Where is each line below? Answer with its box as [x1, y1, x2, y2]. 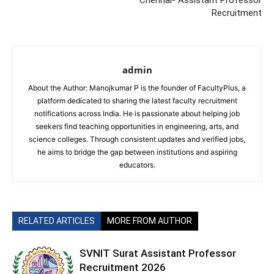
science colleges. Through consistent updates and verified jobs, [29, 135, 245, 144]
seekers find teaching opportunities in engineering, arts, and [35, 122, 239, 131]
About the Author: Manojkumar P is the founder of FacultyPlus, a [28, 83, 246, 92]
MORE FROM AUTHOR [107, 216, 192, 226]
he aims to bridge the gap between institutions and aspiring [37, 147, 237, 157]
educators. [119, 160, 155, 169]
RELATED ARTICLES [18, 216, 95, 226]
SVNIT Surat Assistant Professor [80, 247, 236, 259]
